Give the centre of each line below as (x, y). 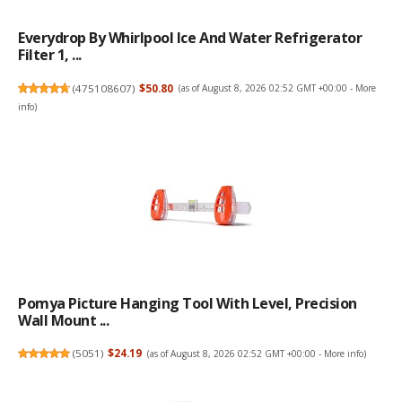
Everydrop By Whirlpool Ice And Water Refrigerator (190, 38)
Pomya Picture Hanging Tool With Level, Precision (188, 304)
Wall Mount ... (64, 321)
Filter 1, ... (50, 55)
